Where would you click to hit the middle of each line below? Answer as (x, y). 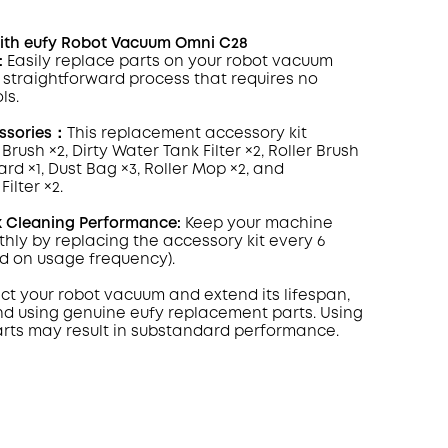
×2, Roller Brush (299, 152)
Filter (221, 152)
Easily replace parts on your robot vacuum (169, 62)
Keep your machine (256, 224)
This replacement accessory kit (186, 134)
